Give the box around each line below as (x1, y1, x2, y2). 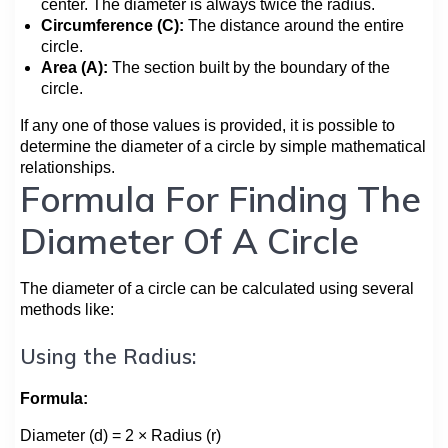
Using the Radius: (20, 342, 196, 369)
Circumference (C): (41, 16, 184, 34)
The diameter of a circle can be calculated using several (20, 279, 414, 297)
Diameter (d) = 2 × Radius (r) (20, 426, 221, 444)
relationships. (20, 158, 115, 176)
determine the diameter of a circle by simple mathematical (20, 137, 426, 155)
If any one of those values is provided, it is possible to (20, 116, 395, 134)
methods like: (20, 300, 114, 318)
